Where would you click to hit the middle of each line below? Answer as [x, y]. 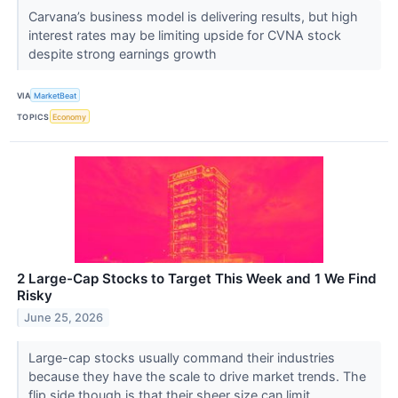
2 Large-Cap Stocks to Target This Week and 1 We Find [197, 279]
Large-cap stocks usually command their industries [181, 358]
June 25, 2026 [64, 318]
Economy [70, 116]
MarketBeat [56, 95]
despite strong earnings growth [124, 54]
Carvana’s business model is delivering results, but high [193, 17]
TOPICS [33, 116]
